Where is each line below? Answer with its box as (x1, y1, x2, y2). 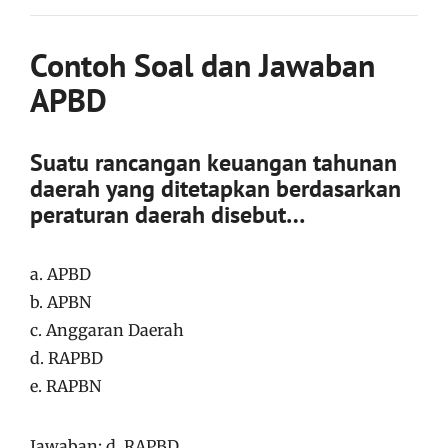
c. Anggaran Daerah (30, 319, 184, 340)
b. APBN (30, 291, 91, 312)
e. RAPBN (30, 375, 101, 396)
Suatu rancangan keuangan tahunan (30, 146, 397, 178)
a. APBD (30, 263, 91, 284)
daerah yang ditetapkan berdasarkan (30, 172, 401, 204)
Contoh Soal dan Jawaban (30, 43, 375, 86)
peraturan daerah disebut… (30, 198, 305, 230)
